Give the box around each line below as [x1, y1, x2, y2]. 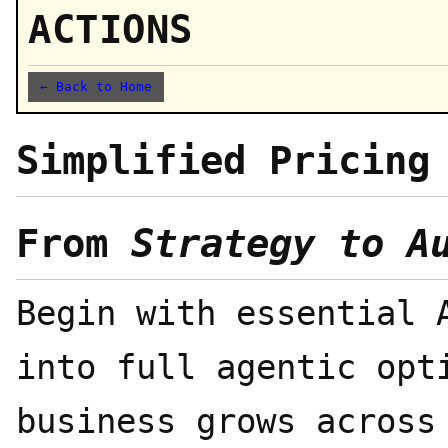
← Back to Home [40, 79, 152, 94]
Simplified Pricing [16, 138, 430, 183]
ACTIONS [28, 7, 193, 52]
